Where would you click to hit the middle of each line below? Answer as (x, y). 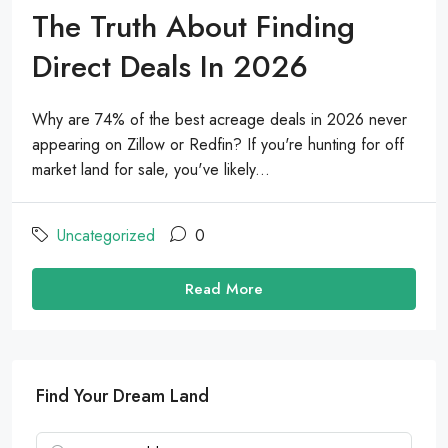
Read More (224, 289)
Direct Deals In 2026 (170, 67)
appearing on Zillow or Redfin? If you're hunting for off (218, 145)
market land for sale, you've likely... (151, 170)
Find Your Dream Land (122, 396)
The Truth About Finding (193, 27)
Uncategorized (106, 236)
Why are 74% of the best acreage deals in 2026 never (219, 120)
